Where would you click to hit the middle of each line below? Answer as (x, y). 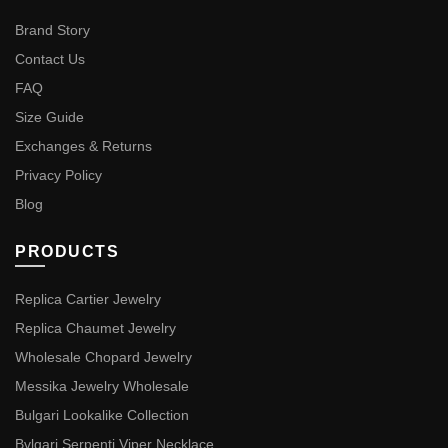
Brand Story (52, 30)
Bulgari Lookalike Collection (102, 415)
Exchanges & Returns (83, 146)
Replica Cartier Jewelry (88, 299)
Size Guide (49, 117)
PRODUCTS (67, 252)
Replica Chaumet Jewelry (95, 328)
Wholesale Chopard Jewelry (103, 357)
